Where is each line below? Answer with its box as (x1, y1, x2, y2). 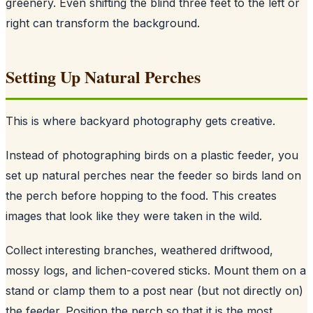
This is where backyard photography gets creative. (6, 113, 275, 128)
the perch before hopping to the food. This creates (6, 188, 277, 203)
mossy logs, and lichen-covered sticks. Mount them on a (6, 263, 306, 277)
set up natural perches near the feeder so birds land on (6, 168, 301, 182)
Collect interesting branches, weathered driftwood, (6, 242, 273, 257)
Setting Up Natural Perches (6, 64, 201, 89)
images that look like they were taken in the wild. (6, 208, 262, 223)
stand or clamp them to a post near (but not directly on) (6, 283, 303, 298)
